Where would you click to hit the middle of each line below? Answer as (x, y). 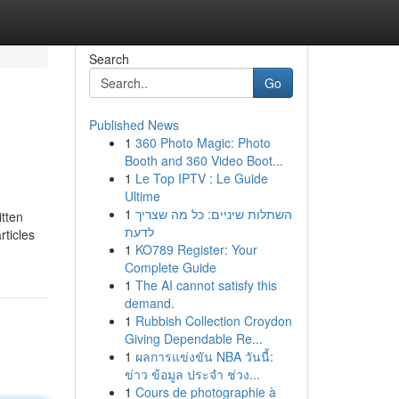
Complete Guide (170, 267)
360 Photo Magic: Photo (203, 142)
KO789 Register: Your (196, 249)
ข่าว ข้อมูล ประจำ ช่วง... (192, 374)
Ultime (142, 196)
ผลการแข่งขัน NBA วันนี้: (204, 356)
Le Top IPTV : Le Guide (201, 178)
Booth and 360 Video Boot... (204, 160)
